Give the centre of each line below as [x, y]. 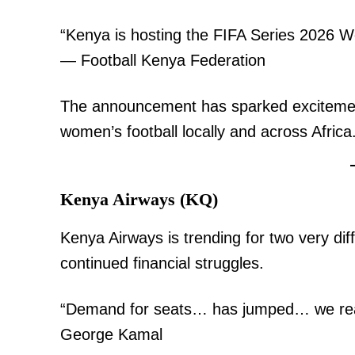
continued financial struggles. [162, 263]
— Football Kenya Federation [163, 60]
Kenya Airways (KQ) [139, 199]
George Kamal [111, 334]
